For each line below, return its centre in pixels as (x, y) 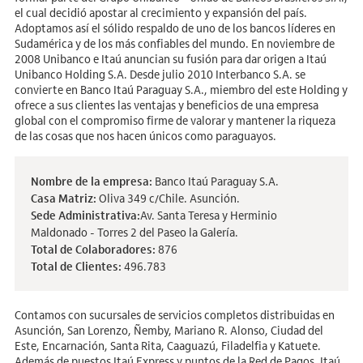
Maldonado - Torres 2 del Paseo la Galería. (134, 232)
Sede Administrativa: (85, 215)
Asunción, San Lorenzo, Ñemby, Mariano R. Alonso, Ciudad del (169, 330)
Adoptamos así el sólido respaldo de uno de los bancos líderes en (175, 28)
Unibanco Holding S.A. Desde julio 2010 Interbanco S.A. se (160, 74)
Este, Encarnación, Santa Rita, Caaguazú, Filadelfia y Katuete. (167, 346)
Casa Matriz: (63, 198)
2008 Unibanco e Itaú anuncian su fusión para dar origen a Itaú (170, 59)
